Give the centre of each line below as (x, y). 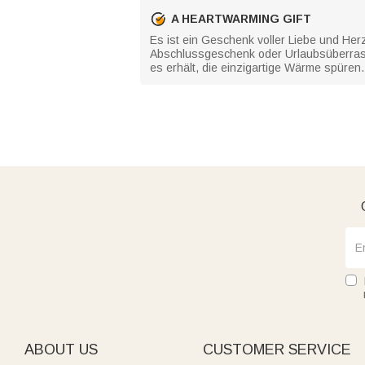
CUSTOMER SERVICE (277, 350)
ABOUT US (61, 350)
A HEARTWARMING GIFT (241, 18)
